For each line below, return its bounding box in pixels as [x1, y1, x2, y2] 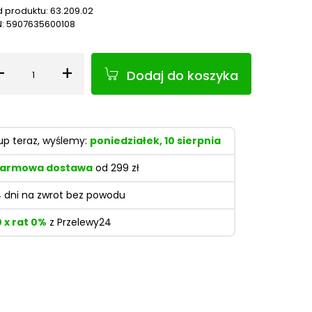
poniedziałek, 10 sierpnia [90, 134, 221, 148]
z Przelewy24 [47, 215, 111, 229]
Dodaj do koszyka [127, 66, 238, 84]
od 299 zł [93, 161, 139, 175]
